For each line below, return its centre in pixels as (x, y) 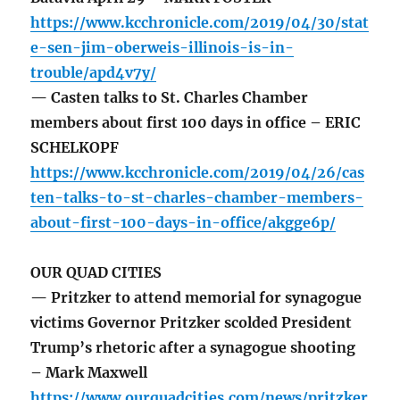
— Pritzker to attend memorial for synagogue (196, 298)
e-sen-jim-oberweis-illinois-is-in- (162, 48)
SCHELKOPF (75, 148)
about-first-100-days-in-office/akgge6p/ (183, 223)
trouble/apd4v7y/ (94, 73)
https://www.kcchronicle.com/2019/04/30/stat (200, 23)
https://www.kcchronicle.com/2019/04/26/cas (198, 173)
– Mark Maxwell (91, 373)
